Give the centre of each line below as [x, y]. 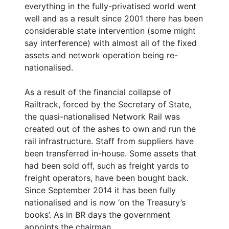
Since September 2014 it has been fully [100, 190]
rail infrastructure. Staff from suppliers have [109, 141]
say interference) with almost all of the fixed [111, 43]
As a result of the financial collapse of [98, 92]
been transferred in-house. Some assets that [110, 153]
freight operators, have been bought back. [107, 178]
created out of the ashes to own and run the [110, 129]
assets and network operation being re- [101, 55]
